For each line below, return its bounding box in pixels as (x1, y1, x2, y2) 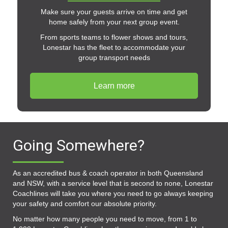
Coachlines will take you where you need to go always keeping (13, 189, 213, 198)
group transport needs (78, 53, 150, 62)
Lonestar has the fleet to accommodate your (43, 43, 185, 52)
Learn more (93, 81, 135, 91)
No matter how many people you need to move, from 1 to (13, 215, 197, 223)
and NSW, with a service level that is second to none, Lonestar (13, 179, 213, 188)
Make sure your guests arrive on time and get (41, 8, 187, 16)
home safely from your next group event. (48, 18, 180, 26)
